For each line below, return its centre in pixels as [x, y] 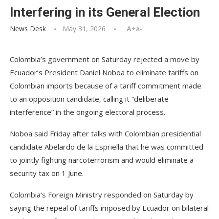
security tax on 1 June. [47, 173]
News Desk [28, 29]
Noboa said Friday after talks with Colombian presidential [105, 133]
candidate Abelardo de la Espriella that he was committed [107, 147]
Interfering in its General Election [105, 12]
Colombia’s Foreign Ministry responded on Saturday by [102, 195]
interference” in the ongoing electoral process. [88, 112]
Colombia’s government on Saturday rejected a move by [105, 59]
